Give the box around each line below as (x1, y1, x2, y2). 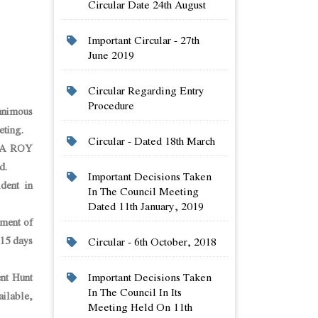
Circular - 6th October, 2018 (88, 234, 216, 249)
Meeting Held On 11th (88, 299, 192, 314)
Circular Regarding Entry (88, 82, 204, 98)
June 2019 (88, 47, 134, 62)
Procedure (88, 97, 134, 113)
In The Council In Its (88, 284, 182, 300)
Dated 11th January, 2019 (88, 198, 204, 214)
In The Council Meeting (88, 183, 199, 199)
